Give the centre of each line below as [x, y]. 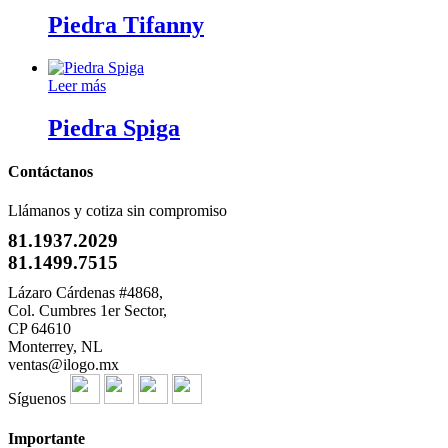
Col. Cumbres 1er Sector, [87, 311]
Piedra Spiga [114, 127]
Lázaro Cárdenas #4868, [85, 293]
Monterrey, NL [55, 347]
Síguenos [39, 399]
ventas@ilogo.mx [63, 365]
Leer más [77, 85]
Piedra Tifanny [126, 24]
